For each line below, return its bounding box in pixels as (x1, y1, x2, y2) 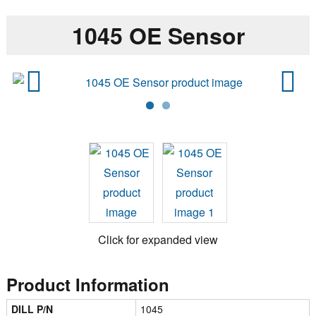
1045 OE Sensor (71, 18, 245, 51)
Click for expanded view (98, 231, 218, 248)
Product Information (6, 272, 169, 296)
